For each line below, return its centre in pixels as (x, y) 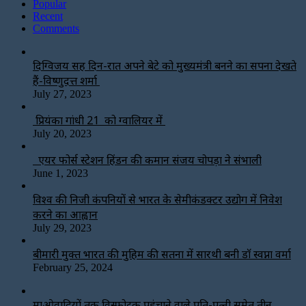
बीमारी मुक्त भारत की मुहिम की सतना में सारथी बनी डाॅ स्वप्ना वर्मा (162, 254)
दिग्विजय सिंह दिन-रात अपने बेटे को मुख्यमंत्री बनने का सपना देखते (165, 65)
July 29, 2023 (62, 227)
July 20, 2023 (62, 133)
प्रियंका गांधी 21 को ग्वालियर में (99, 120)
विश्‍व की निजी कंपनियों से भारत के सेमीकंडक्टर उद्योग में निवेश (157, 199)
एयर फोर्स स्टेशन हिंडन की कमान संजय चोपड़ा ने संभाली (147, 159)
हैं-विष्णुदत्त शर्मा (66, 80)
